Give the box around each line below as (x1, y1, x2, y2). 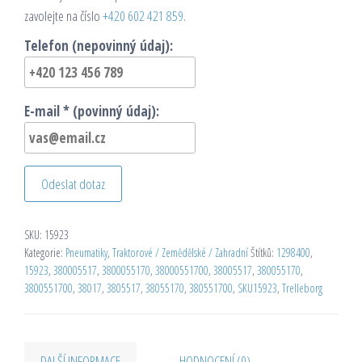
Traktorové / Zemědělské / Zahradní (112, 245, 248, 261)
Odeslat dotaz (41, 175, 105, 194)
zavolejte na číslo (24, 6, 103, 26)
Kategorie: (24, 245, 65, 261)
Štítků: (250, 245, 276, 261)
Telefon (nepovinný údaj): (24, 36, 173, 56)
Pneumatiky (65, 245, 107, 261)
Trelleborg (282, 280, 322, 297)
